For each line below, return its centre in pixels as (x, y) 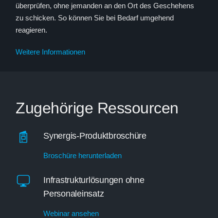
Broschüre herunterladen (82, 156)
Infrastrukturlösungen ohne (94, 180)
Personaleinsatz (74, 194)
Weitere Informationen (50, 52)
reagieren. (31, 30)
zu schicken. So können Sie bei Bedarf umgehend (95, 18)
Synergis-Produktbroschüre (95, 136)
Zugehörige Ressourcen (97, 108)
